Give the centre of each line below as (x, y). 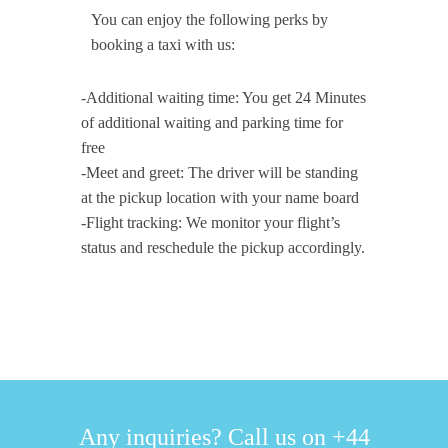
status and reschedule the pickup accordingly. (223, 247)
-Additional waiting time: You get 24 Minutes (224, 97)
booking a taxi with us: (163, 44)
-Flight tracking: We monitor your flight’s (211, 222)
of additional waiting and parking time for (212, 122)
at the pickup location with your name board (220, 197)
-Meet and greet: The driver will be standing (220, 172)
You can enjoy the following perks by (210, 19)
